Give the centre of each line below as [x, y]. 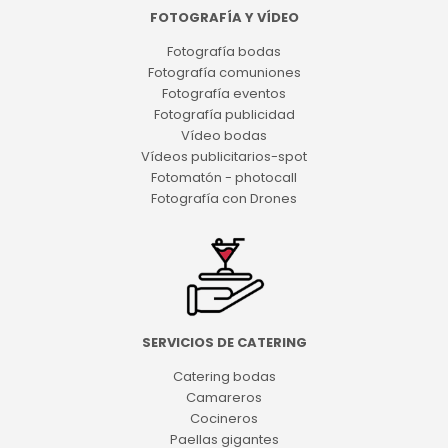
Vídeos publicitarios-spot [224, 157]
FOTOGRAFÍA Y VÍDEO [224, 18]
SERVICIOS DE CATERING [224, 342]
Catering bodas [224, 376]
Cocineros [224, 418]
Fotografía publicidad [224, 115]
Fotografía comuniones [224, 73]
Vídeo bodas [224, 136]
